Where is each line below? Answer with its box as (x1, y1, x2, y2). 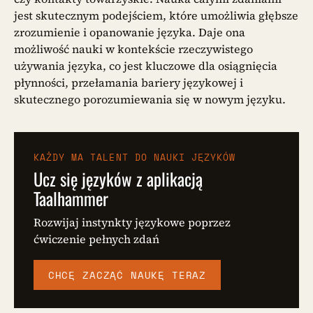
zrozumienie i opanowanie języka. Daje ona (14, 24, 245, 40)
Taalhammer (34, 185, 108, 212)
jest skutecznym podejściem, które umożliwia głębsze (14, 7, 298, 23)
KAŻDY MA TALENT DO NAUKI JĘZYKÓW (34, 150, 236, 164)
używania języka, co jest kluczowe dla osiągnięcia (14, 57, 277, 73)
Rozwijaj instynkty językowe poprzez (34, 214, 231, 231)
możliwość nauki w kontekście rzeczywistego (14, 41, 253, 57)
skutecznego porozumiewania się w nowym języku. (14, 91, 286, 107)
